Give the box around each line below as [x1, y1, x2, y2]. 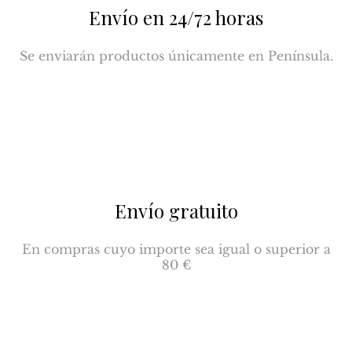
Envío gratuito [114, 197, 238, 223]
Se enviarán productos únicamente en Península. [19, 47, 333, 64]
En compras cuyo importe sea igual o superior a [21, 240, 331, 257]
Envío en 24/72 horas [89, 4, 263, 30]
